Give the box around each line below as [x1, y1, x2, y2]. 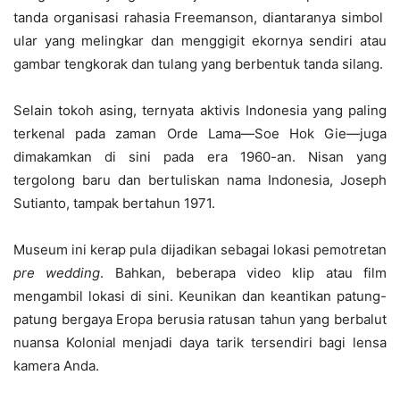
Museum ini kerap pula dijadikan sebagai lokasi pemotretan [13, 240, 387, 258]
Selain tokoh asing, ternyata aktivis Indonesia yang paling [13, 101, 387, 119]
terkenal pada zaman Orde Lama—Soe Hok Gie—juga [13, 124, 387, 142]
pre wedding [13, 263, 101, 281]
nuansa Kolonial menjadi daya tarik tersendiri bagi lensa [13, 333, 387, 351]
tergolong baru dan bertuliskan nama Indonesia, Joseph [13, 171, 387, 188]
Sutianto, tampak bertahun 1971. [13, 194, 215, 212]
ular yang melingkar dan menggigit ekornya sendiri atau [13, 31, 387, 49]
